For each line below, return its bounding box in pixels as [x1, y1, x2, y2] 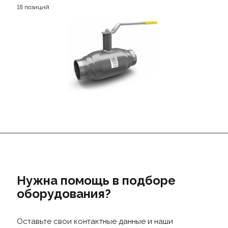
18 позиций [16, 4, 49, 11]
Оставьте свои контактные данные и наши [16, 217, 173, 226]
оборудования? [16, 186, 111, 201]
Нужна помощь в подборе [16, 173, 176, 188]
